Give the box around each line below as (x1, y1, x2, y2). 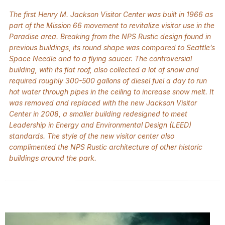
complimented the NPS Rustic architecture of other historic (9, 143, 202, 152)
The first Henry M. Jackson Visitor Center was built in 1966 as (9, 10, 213, 19)
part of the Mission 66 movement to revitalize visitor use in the (9, 21, 214, 30)
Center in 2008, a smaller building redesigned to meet (9, 109, 187, 119)
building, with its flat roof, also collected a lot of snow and (9, 65, 199, 74)
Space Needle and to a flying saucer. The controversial (9, 54, 192, 63)
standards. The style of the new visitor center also (9, 132, 174, 141)
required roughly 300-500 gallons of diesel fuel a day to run (9, 76, 207, 85)
